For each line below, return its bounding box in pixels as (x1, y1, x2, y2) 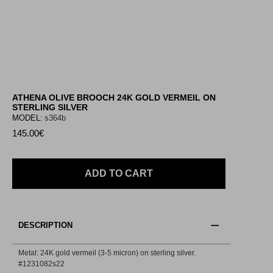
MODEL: (12, 113, 43, 122)
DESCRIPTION (18, 220, 73, 230)
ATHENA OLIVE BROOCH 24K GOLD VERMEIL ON (12, 92, 216, 102)
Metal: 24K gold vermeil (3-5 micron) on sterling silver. (18, 248, 196, 257)
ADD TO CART (85, 168, 153, 179)
